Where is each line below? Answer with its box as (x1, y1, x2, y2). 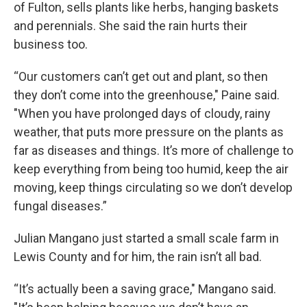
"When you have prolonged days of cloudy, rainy (14, 106, 271, 121)
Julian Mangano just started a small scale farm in (14, 231, 279, 246)
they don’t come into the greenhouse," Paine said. (14, 88, 280, 103)
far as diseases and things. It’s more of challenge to (14, 143, 293, 158)
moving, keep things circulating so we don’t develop (14, 180, 293, 195)
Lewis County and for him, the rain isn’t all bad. (14, 249, 262, 265)
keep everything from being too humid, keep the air (14, 162, 288, 177)
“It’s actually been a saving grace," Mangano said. (14, 282, 276, 297)
